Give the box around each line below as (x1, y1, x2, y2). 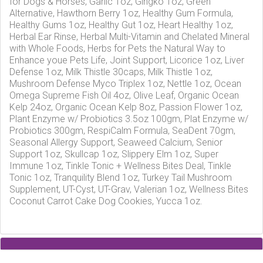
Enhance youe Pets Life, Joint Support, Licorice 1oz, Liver (9, 55, 244, 66)
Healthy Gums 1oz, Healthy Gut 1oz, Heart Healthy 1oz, (9, 19, 233, 31)
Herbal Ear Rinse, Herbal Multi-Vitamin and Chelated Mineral (9, 31, 249, 42)
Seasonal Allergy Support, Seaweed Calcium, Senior (9, 137, 222, 148)
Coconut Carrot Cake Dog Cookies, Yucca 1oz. (9, 195, 203, 207)
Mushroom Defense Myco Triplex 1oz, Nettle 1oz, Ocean (9, 78, 241, 89)
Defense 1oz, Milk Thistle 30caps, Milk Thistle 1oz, (9, 66, 213, 77)
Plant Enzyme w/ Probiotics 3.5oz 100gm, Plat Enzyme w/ (9, 113, 248, 124)
